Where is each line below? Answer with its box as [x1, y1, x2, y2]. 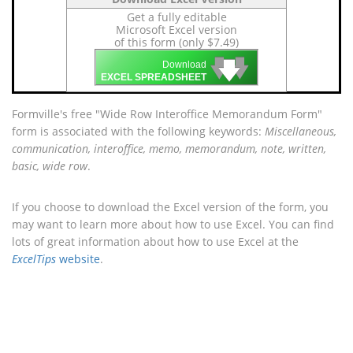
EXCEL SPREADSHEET [101, 72, 206, 84]
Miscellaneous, [265, 124, 336, 139]
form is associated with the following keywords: [12, 124, 265, 139]
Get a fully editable [126, 9, 227, 24]
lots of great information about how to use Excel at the [12, 234, 299, 249]
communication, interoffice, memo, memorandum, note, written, [12, 141, 326, 156]
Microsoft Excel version [116, 22, 237, 37]
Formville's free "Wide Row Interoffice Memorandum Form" [12, 106, 322, 121]
